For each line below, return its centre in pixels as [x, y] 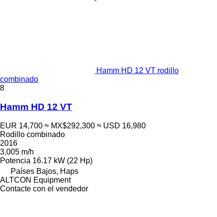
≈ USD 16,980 [121, 125]
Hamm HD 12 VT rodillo [138, 71]
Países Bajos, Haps [45, 171]
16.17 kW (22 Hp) [62, 160]
